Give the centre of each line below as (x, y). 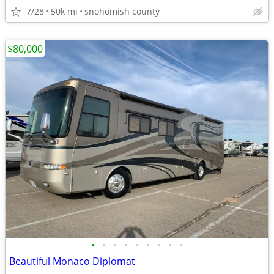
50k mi (64, 11)
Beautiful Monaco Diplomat (72, 261)
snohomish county (122, 11)
